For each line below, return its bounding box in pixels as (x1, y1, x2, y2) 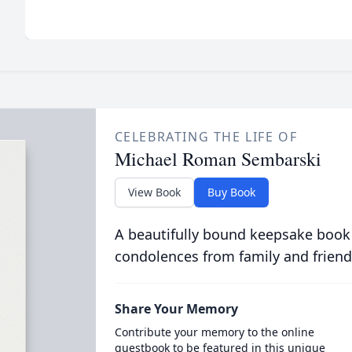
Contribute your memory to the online (114, 324, 314, 339)
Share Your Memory (114, 300, 238, 317)
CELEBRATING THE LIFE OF (114, 128, 298, 145)
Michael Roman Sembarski (114, 146, 321, 171)
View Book (127, 185, 181, 200)
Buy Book (207, 185, 255, 200)
